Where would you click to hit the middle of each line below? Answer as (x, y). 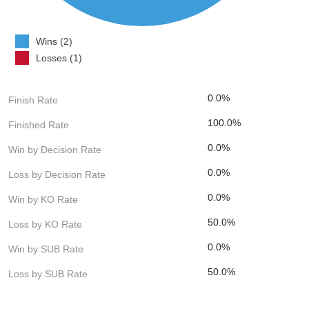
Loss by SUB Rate (48, 273)
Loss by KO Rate (45, 224)
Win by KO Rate (43, 199)
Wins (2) (54, 41)
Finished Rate (39, 124)
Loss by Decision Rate (57, 174)
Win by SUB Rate (46, 249)
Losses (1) (59, 58)
